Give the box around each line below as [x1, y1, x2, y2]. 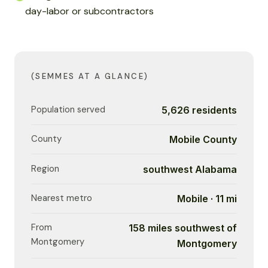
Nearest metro [31, 191, 92, 204]
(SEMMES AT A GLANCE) [31, 71, 149, 81]
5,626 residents [162, 103, 237, 116]
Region [31, 162, 59, 175]
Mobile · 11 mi [177, 192, 237, 205]
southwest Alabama [143, 163, 237, 175]
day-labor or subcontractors [25, 5, 154, 18]
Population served [31, 103, 105, 115]
